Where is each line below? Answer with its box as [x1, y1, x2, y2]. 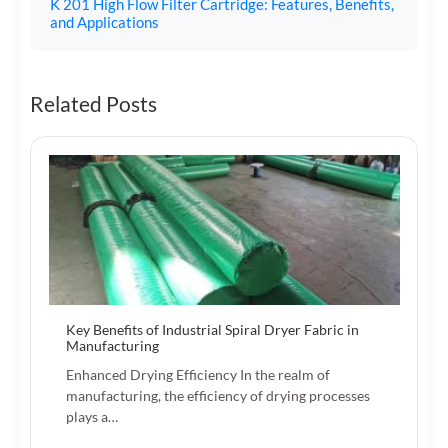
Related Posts [30, 91, 157, 117]
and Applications [50, 13, 159, 32]
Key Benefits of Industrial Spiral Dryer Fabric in [66, 321, 359, 339]
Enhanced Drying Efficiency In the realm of [66, 366, 330, 384]
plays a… [66, 408, 118, 426]
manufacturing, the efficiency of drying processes [66, 387, 370, 405]
